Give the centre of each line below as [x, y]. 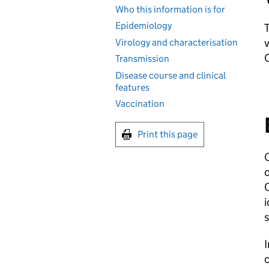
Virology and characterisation [177, 42]
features [132, 87]
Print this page [168, 134]
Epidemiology [144, 26]
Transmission [142, 59]
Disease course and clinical [171, 75]
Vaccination [140, 104]
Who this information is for [170, 9]
